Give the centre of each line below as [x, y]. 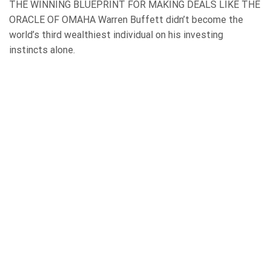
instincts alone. [42, 50]
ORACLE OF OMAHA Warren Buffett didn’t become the [126, 19]
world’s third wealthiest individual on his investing [116, 34]
